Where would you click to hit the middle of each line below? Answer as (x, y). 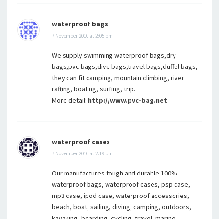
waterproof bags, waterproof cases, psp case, (121, 184)
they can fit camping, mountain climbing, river (118, 78)
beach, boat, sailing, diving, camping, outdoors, (121, 207)
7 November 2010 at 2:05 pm (82, 36)
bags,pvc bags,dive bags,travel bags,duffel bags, (125, 66)
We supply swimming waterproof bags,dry (114, 55)
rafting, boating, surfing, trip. (94, 89)
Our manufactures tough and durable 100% (115, 173)
